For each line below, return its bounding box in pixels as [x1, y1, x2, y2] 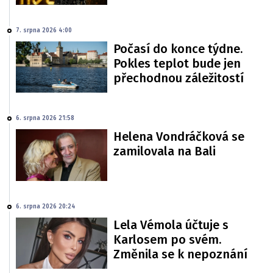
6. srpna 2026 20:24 [16, 202, 76, 210]
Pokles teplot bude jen [113, 56, 241, 71]
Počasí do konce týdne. [113, 41, 243, 56]
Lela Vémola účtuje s [113, 217, 229, 232]
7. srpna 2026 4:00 [16, 27, 72, 34]
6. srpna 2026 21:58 [16, 115, 74, 122]
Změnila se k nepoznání [113, 246, 247, 261]
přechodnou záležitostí [113, 71, 244, 85]
